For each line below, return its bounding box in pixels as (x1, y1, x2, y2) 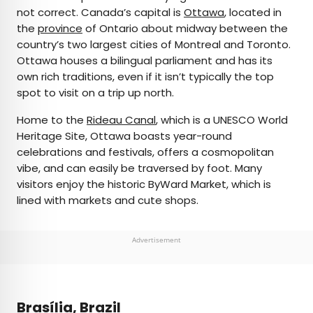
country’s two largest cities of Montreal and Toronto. (17, 37, 291, 52)
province (38, 21, 82, 36)
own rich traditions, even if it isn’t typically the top (17, 69, 274, 85)
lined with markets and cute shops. (17, 193, 198, 208)
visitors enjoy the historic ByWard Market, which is (17, 177, 271, 192)
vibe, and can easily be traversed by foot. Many (17, 161, 262, 176)
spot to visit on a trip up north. (17, 85, 174, 101)
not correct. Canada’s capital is (17, 5, 184, 20)
